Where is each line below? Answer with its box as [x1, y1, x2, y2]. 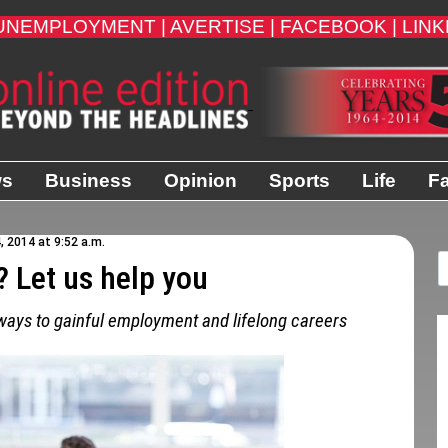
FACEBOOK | [280, 16, 397, 37]
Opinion [164, 170, 237, 191]
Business [45, 170, 132, 191]
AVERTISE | [170, 16, 275, 37]
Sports [269, 170, 330, 191]
